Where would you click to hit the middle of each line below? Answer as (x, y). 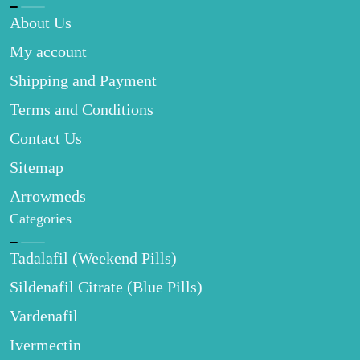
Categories (41, 219)
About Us (41, 22)
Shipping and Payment (83, 80)
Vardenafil (44, 316)
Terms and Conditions (82, 109)
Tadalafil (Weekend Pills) (93, 258)
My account (48, 51)
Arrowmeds (48, 196)
